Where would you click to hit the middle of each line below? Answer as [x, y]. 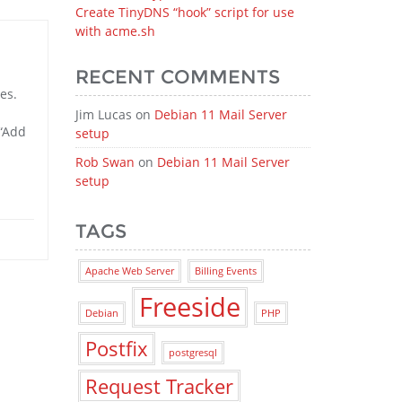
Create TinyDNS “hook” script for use [184, 12]
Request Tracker [159, 386]
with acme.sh [115, 31]
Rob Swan [105, 162]
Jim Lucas [103, 114]
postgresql [192, 353]
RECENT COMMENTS [177, 77]
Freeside [189, 307]
